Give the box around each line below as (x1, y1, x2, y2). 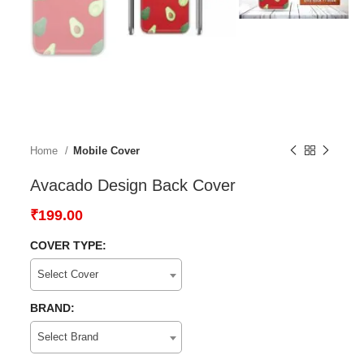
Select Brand (37, 330, 99, 343)
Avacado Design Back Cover (30, 175, 236, 194)
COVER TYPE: (30, 238, 107, 252)
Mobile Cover (73, 144, 141, 157)
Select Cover (37, 267, 99, 280)
